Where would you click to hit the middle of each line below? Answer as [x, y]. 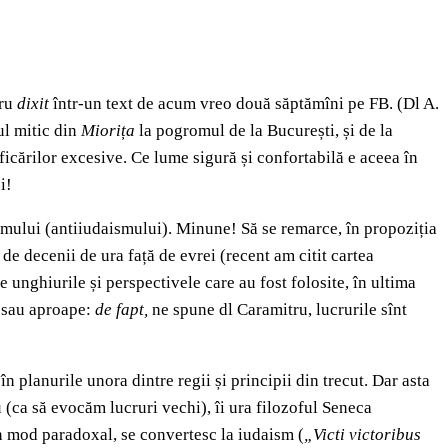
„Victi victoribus [362, 435]
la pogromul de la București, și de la [266, 131]
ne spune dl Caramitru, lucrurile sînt [279, 310]
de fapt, [123, 310]
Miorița [110, 131]
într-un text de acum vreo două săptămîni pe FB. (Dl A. [246, 104]
